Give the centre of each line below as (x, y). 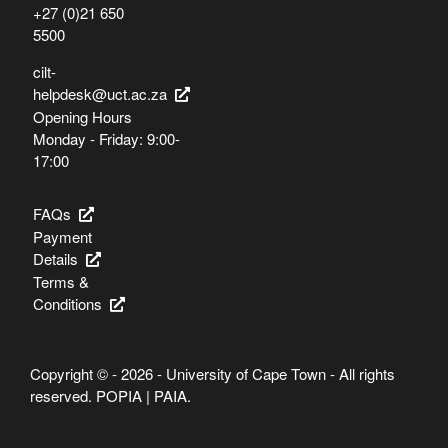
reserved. (61, 395)
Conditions (67, 303)
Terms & (61, 281)
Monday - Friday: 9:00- (106, 138)
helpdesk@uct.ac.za (100, 93)
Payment (62, 236)
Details (55, 258)
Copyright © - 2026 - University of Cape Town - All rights (212, 373)
